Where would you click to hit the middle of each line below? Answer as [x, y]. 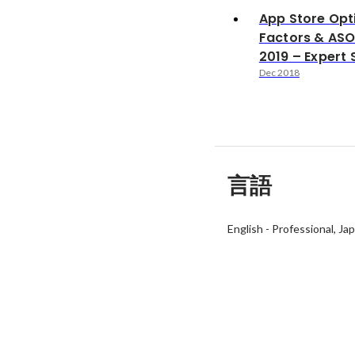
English [245, 229]
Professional [302, 229]
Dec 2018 [279, 73]
